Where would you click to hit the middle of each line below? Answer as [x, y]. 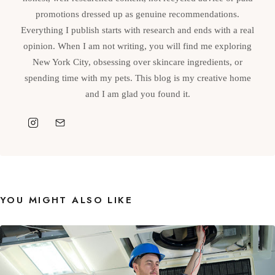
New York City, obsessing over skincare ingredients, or [137, 62]
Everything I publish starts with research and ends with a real [137, 30]
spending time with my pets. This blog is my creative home [137, 78]
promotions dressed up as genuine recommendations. [137, 14]
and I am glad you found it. [137, 94]
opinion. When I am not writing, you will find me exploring [137, 46]
